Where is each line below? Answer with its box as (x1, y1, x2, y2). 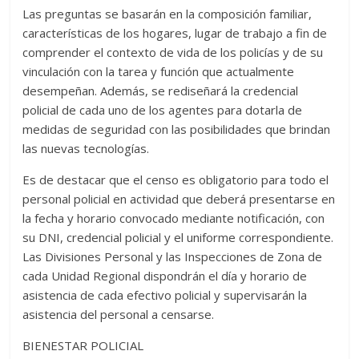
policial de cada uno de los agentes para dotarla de (22, 102, 303, 119)
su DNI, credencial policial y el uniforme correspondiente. (22, 229, 334, 246)
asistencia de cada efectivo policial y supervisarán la (22, 287, 308, 304)
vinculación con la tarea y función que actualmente (22, 63, 295, 80)
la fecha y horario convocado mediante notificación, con (22, 210, 325, 227)
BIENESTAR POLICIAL (22, 337, 144, 354)
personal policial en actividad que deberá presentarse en (22, 191, 336, 208)
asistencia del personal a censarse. (22, 306, 215, 323)
